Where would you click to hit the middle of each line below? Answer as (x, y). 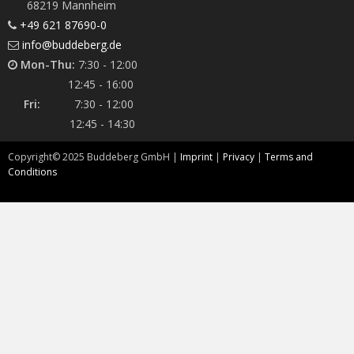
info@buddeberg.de (72, 44)
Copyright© (35, 156)
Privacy (239, 156)
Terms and (289, 156)
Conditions (32, 171)
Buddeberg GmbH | (134, 156)
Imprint (196, 156)
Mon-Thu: (48, 64)
